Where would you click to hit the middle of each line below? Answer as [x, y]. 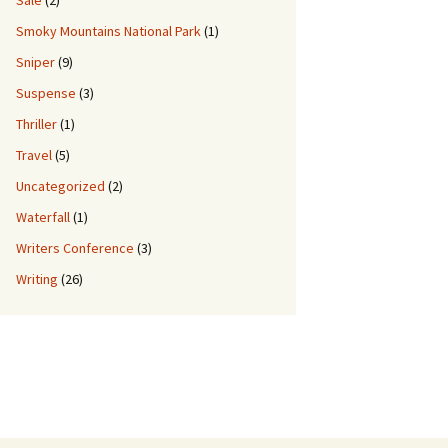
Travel [34, 155]
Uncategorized [60, 186]
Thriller [36, 124]
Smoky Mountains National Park [108, 31]
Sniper [35, 62]
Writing [37, 279]
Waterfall [43, 217]
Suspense [46, 93]
